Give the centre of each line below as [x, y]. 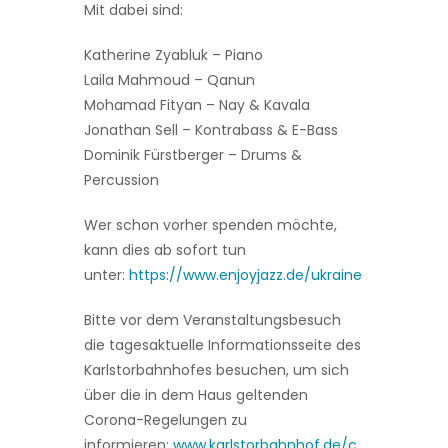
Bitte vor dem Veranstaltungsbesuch [212, 319]
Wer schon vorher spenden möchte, [210, 224]
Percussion [121, 179]
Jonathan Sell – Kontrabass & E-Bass [211, 129]
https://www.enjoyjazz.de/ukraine [245, 274]
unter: [106, 274]
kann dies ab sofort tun [165, 249]
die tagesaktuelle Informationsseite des [222, 344]
